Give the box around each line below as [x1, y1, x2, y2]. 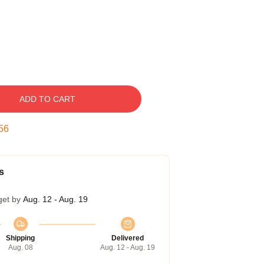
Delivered [111, 234, 144, 242]
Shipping [6, 234, 35, 242]
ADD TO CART [19, 94, 75, 104]
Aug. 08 [8, 243, 33, 252]
